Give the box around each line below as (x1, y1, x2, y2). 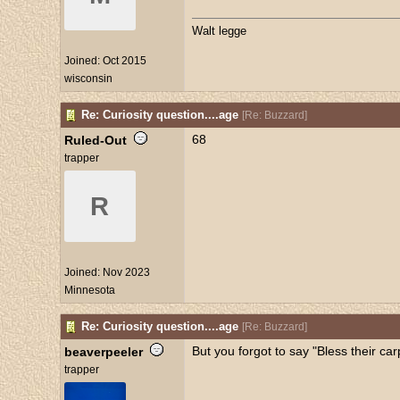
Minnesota (63, 284, 115, 296)
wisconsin (63, 72, 112, 85)
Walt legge (191, 24, 246, 37)
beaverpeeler (63, 345, 143, 359)
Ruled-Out (63, 133, 127, 147)
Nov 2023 (102, 266, 150, 279)
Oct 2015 (102, 54, 146, 67)
